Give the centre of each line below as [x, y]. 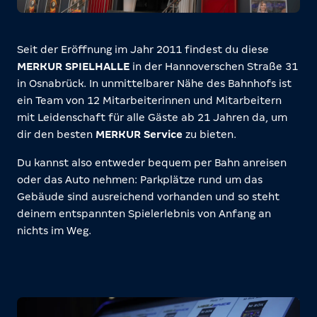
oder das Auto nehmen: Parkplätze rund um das [140, 180]
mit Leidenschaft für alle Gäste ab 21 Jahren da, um [152, 117]
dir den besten [56, 134]
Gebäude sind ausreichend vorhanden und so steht [148, 197]
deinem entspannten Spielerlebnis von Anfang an [144, 214]
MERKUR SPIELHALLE [73, 67]
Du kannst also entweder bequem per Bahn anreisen [152, 163]
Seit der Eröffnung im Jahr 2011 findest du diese [143, 50]
